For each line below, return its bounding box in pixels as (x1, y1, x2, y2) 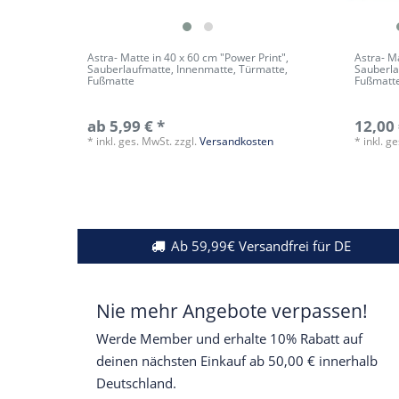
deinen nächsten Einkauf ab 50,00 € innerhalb (96, 351, 378, 370)
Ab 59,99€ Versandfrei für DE (171, 236, 352, 256)
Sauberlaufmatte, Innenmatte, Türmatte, (87, 61, 289, 77)
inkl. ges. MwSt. (96, 134, 173, 150)
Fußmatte (87, 73, 135, 89)
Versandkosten (199, 134, 274, 150)
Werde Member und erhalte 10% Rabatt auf (96, 329, 362, 348)
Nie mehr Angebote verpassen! (96, 297, 368, 323)
